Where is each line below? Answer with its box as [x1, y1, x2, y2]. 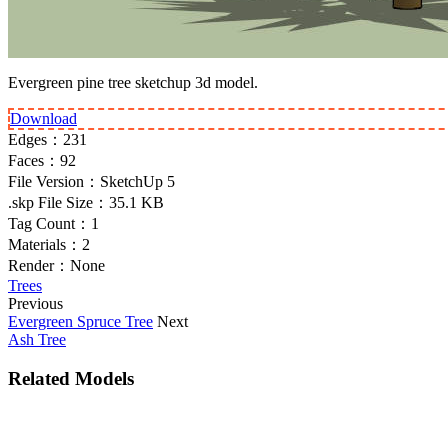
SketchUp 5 [100, 172, 175, 190]
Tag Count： [8, 214, 91, 232]
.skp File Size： [8, 193, 109, 211]
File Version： [8, 172, 100, 190]
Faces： [8, 151, 60, 169]
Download [10, 109, 77, 127]
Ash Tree [8, 330, 66, 348]
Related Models [8, 367, 134, 389]
